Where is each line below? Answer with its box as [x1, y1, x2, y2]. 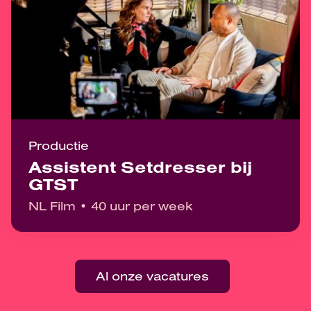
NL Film [28, 197, 76, 214]
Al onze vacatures [96, 267, 209, 284]
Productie [28, 137, 89, 153]
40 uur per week [91, 197, 193, 214]
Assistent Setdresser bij [28, 155, 252, 177]
